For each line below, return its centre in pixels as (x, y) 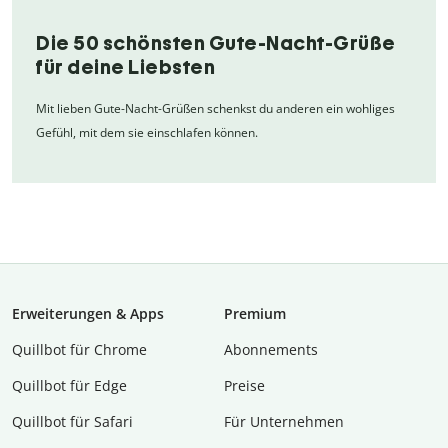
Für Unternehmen (284, 421)
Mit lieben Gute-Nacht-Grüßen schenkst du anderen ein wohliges (215, 108)
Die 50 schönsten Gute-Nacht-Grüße (216, 42)
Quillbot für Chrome (79, 349)
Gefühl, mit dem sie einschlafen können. (147, 132)
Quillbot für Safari (72, 421)
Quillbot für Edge (69, 385)
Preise (244, 385)
